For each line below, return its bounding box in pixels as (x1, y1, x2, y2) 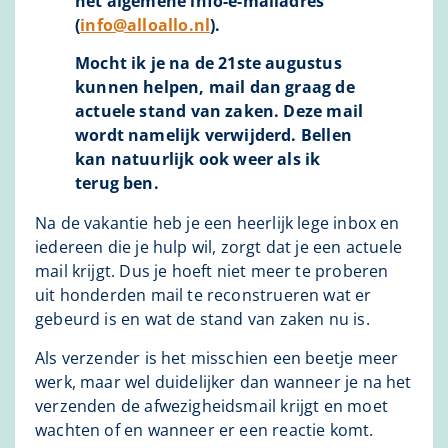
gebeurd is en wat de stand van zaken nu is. (35, 308, 370, 331)
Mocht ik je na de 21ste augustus (75, 52, 342, 75)
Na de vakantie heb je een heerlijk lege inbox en (35, 212, 400, 235)
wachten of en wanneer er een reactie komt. (35, 418, 374, 441)
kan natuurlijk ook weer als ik (75, 148, 321, 171)
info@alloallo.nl (80, 13, 211, 36)
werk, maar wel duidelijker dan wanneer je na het (35, 370, 412, 393)
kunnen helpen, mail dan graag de (75, 76, 355, 99)
